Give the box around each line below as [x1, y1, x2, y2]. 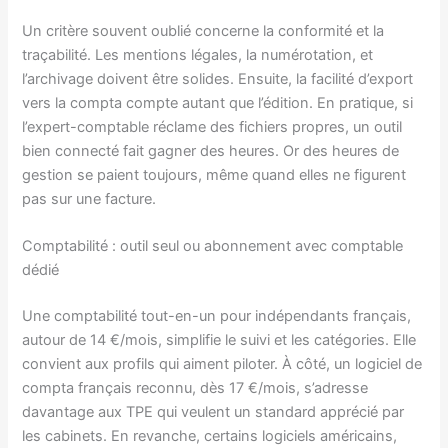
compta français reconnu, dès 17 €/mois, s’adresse [22, 378, 369, 397]
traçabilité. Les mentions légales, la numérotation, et [22, 45, 374, 64]
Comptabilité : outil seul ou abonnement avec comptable [22, 236, 404, 255]
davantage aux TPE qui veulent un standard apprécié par [22, 402, 405, 421]
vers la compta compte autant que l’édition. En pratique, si [22, 93, 414, 112]
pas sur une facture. [22, 189, 157, 208]
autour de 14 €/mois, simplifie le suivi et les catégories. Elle [22, 330, 417, 349]
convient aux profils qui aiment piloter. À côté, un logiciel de [22, 354, 423, 373]
